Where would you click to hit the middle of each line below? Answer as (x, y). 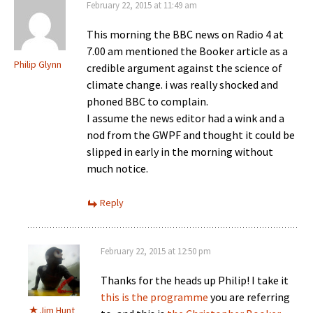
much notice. (117, 168)
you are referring (249, 297)
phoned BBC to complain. (147, 101)
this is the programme (154, 297)
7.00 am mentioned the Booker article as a (187, 51)
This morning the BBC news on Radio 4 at (185, 34)
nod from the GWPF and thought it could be (191, 134)
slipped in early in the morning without (180, 151)
